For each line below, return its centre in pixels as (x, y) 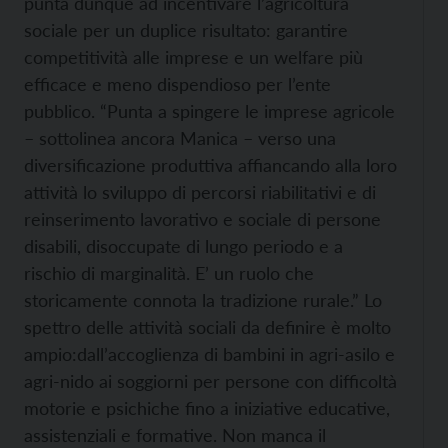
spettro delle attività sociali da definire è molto (207, 327)
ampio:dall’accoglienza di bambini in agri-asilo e (209, 354)
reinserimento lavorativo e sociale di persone (202, 219)
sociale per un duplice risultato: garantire (186, 30)
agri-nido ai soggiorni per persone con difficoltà (210, 381)
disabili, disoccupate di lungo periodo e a (183, 246)
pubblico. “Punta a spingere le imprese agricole (209, 111)
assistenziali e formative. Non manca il (175, 435)
